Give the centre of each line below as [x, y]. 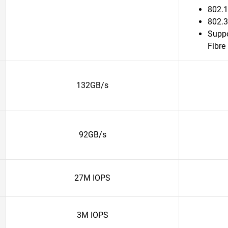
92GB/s [92, 135]
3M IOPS [92, 215]
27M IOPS [92, 178]
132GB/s [92, 85]
